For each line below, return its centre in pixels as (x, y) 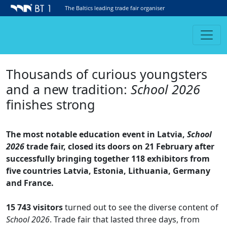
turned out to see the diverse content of (141, 207)
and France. (30, 183)
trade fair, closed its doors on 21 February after (119, 146)
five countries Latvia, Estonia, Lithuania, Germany (108, 171)
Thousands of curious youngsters (107, 74)
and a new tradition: (68, 89)
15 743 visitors (34, 207)
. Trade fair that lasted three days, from (125, 219)
